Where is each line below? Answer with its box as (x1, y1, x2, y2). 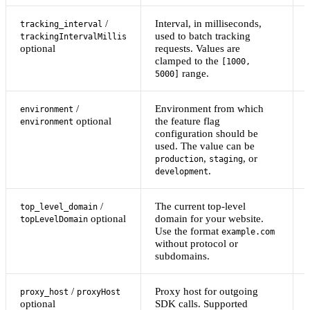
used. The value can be (155, 140, 255, 152)
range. (179, 67, 209, 80)
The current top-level (155, 200, 246, 212)
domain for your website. (155, 212, 264, 225)
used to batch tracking (155, 30, 250, 42)
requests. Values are (155, 42, 240, 55)
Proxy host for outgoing (155, 285, 258, 298)
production (155, 154, 203, 165)
